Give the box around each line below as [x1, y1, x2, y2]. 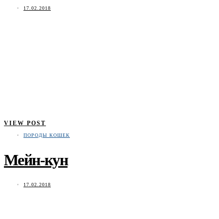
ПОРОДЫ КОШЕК [23, 132, 70, 138]
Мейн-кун [4, 151, 68, 169]
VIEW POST [4, 120, 46, 127]
